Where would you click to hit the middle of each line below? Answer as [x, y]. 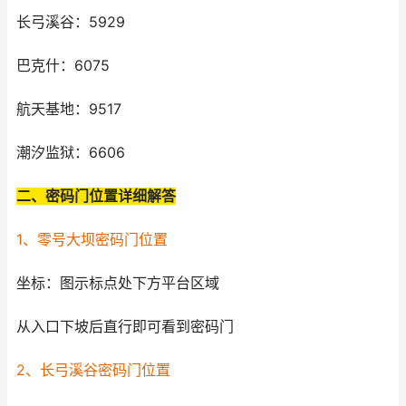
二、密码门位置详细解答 [96, 196]
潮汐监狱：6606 [71, 153]
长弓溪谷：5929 [71, 22]
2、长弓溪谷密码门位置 [93, 370]
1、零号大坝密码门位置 [92, 240]
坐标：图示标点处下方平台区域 [118, 283]
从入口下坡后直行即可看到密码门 [125, 327]
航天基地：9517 [69, 109]
